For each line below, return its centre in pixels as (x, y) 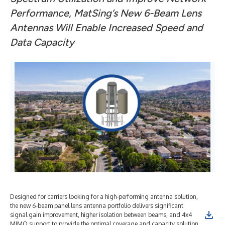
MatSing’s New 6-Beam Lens (138, 13)
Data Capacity (42, 42)
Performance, (42, 13)
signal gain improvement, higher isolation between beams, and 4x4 (101, 215)
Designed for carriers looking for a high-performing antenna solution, (104, 197)
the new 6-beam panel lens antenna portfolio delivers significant (97, 206)
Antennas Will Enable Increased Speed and (106, 28)
